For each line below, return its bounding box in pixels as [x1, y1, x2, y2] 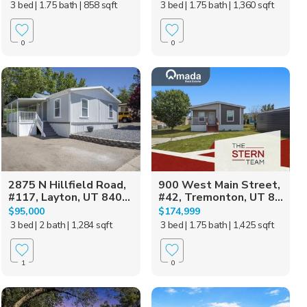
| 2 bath [35, 218, 66, 232]
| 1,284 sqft [67, 218, 112, 232]
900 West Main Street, [158, 177, 280, 193]
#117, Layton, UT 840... [8, 189, 131, 205]
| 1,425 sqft [229, 218, 274, 232]
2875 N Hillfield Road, [8, 177, 127, 193]
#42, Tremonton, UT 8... [158, 189, 283, 205]
